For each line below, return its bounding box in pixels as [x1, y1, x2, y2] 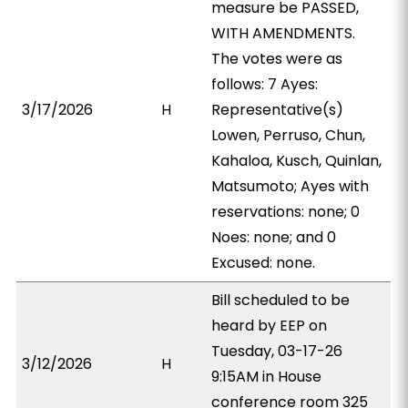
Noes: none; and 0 [211, 227, 337, 248]
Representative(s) [211, 99, 344, 120]
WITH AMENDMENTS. [211, 23, 356, 44]
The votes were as [211, 48, 343, 69]
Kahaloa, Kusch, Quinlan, [211, 150, 382, 171]
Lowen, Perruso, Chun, [211, 125, 366, 146]
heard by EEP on [211, 315, 328, 336]
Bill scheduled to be [211, 290, 351, 311]
